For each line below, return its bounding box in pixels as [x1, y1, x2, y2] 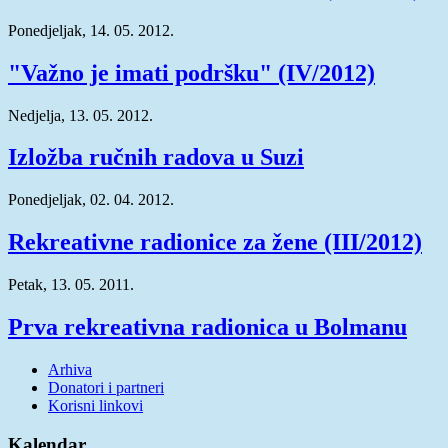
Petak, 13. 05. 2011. [8, 276, 134, 294]
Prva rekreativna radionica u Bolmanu [8, 314, 407, 341]
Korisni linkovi [48, 397, 143, 414]
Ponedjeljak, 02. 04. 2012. [8, 191, 174, 209]
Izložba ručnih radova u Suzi [8, 144, 304, 171]
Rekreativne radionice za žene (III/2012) [8, 229, 422, 256]
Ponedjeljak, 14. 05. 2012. [8, 21, 174, 39]
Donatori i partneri [48, 379, 164, 396]
